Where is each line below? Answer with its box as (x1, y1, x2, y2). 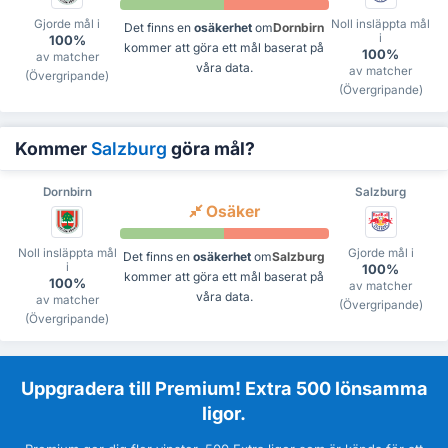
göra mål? (167, 138, 255, 160)
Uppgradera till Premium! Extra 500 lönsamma (20, 377, 428, 400)
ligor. (202, 402, 246, 425)
